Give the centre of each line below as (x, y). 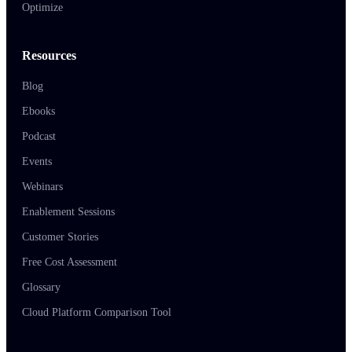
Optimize (42, 8)
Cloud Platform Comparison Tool (97, 313)
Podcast (39, 137)
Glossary (41, 288)
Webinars (42, 187)
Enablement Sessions (68, 212)
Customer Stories (60, 237)
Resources (49, 56)
